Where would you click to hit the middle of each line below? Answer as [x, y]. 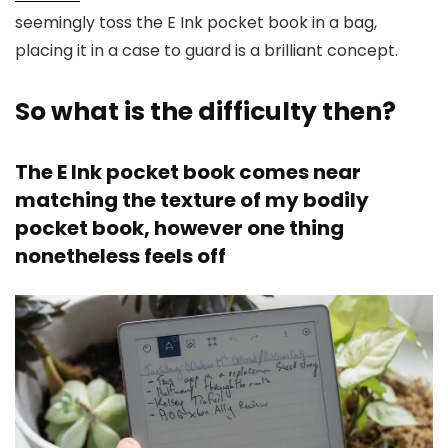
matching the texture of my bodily [192, 200]
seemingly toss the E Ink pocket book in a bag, [196, 22]
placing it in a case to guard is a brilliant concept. [206, 50]
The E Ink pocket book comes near [188, 172]
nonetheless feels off [120, 256]
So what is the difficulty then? [205, 111]
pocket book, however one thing [179, 228]
